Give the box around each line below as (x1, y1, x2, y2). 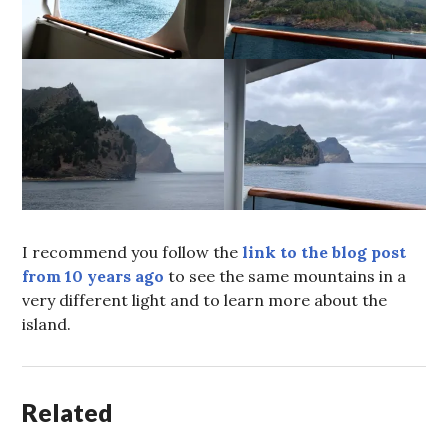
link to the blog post (238, 242, 407, 262)
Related (22, 397, 114, 427)
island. (22, 314, 72, 334)
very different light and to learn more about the (22, 290, 388, 310)
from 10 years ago (22, 266, 165, 286)
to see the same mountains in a (164, 266, 407, 286)
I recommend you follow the (22, 242, 239, 262)
